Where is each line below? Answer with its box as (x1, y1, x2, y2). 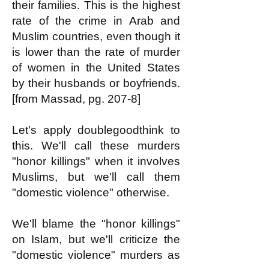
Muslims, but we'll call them (12, 171, 180, 183)
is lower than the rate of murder (12, 46, 180, 58)
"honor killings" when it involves (12, 155, 180, 168)
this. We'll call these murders (12, 139, 180, 152)
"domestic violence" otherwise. (12, 186, 169, 199)
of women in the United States (12, 61, 180, 74)
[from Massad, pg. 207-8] (12, 92, 141, 105)
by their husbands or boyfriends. (12, 77, 180, 89)
